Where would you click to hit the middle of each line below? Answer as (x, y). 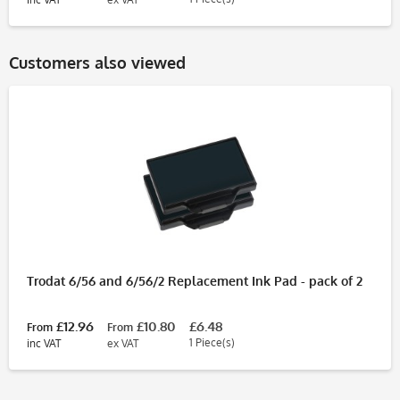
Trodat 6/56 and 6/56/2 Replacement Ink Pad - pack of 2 (195, 280)
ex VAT (123, 343)
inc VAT (44, 343)
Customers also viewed (97, 62)
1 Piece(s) (212, 342)
